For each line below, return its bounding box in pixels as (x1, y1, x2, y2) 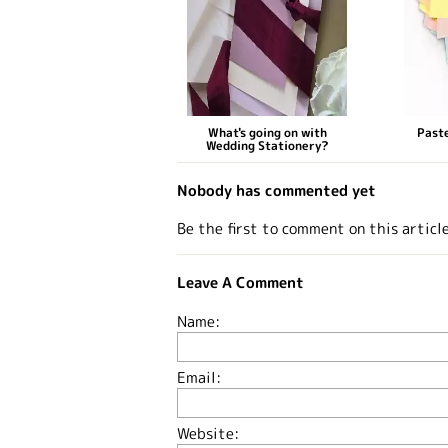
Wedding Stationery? (205, 136, 329, 154)
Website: (177, 423, 239, 445)
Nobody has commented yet (177, 179, 376, 201)
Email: (177, 367, 221, 389)
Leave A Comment (177, 272, 304, 294)
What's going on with (207, 123, 327, 141)
